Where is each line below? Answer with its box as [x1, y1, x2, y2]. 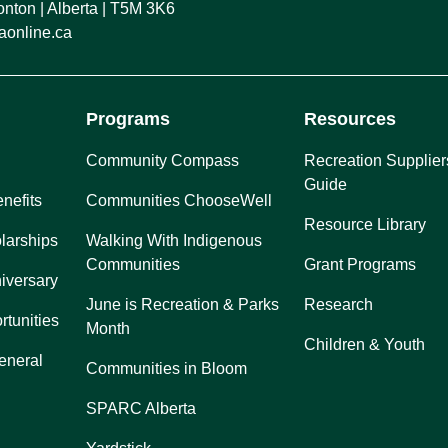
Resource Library [304, 216, 427, 234]
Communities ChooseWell [85, 192, 272, 210]
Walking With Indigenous [85, 232, 262, 250]
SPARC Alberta [85, 400, 196, 418]
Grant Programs [304, 256, 417, 274]
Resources [304, 109, 397, 130]
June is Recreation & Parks [85, 296, 279, 314]
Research [304, 296, 374, 314]
